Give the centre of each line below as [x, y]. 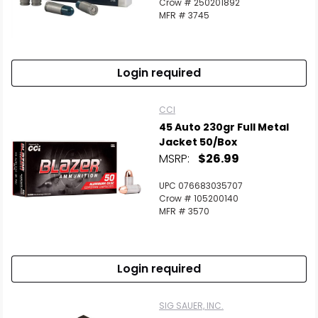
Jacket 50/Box [198, 142]
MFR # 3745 [184, 15]
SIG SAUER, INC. [191, 306]
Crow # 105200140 [199, 198]
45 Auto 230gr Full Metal [224, 127]
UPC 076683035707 [201, 186]
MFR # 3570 [184, 211]
